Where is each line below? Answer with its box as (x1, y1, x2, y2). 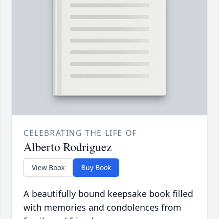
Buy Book (81, 163, 111, 173)
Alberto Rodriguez (23, 139, 112, 155)
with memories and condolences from (23, 201, 181, 214)
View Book (32, 163, 65, 173)
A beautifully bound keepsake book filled (23, 188, 193, 200)
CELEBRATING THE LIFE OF (23, 128, 137, 139)
